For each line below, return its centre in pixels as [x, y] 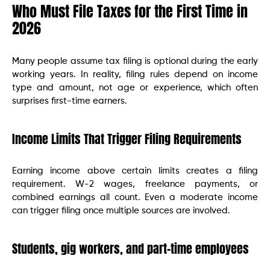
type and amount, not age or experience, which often [135, 87]
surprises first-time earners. [70, 101]
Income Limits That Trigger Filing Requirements [127, 139]
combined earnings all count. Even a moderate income [135, 197]
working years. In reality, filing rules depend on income [135, 74]
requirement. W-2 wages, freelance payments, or [135, 184]
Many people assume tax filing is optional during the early [135, 61]
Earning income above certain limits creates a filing [135, 171]
